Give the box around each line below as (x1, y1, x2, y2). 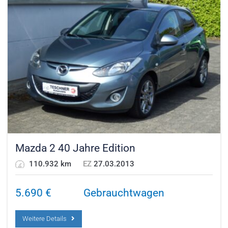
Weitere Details (22, 214, 71, 222)
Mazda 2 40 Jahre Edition (15, 141, 135, 154)
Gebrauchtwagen (83, 186, 164, 199)
